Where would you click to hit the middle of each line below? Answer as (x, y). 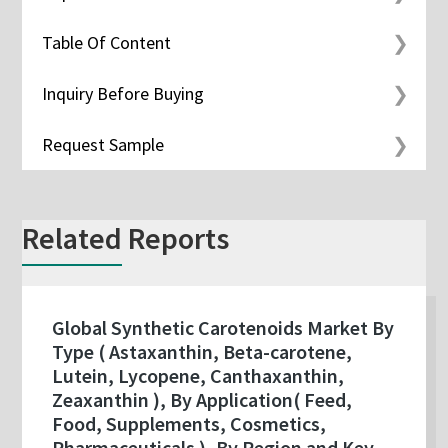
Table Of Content (107, 43)
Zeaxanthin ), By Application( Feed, (202, 400)
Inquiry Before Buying (123, 94)
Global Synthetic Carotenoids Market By (223, 328)
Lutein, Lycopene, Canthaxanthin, (198, 376)
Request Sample (103, 145)
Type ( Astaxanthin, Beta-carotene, (202, 352)
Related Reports (126, 238)
